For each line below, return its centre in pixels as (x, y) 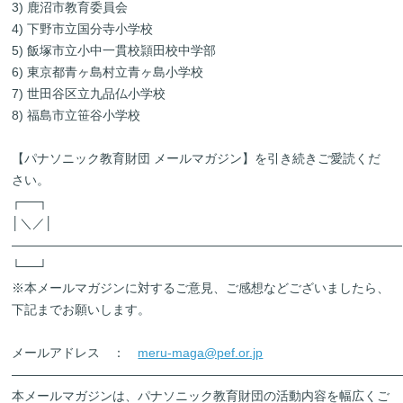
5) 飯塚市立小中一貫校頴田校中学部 (114, 50)
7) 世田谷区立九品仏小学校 (89, 94)
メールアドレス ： (75, 353)
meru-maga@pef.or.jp (201, 353)
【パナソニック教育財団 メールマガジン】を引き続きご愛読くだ (197, 158)
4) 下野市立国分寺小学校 (83, 29)
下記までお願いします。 (81, 309)
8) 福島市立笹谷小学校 (76, 115)
